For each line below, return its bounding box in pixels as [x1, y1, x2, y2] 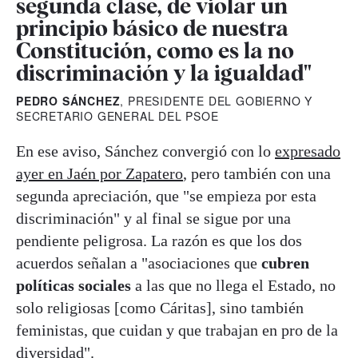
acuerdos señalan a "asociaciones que [16, 253, 261, 272]
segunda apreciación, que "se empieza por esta [16, 186, 316, 205]
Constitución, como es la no [16, 36, 294, 64]
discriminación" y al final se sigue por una [16, 209, 291, 227]
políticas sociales [16, 276, 131, 294]
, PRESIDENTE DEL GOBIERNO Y [120, 92, 313, 109]
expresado [275, 141, 340, 160]
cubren [261, 253, 309, 272]
